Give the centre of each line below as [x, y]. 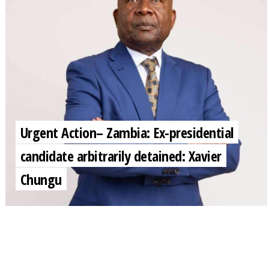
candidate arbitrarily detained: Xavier [121, 156]
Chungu [41, 179]
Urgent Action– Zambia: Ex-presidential [127, 132]
